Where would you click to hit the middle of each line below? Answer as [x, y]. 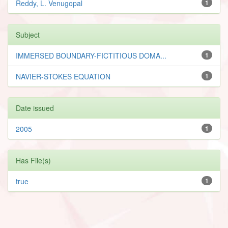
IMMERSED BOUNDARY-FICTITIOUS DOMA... [91, 55]
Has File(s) [33, 160]
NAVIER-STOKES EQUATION [63, 76]
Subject [28, 34]
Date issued [35, 108]
